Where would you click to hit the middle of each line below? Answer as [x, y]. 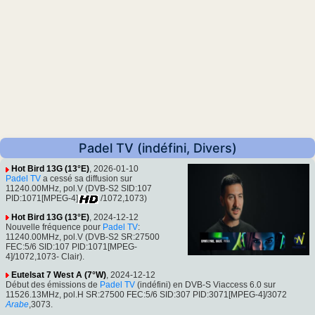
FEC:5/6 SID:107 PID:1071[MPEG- [71, 246]
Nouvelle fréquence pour [54, 227]
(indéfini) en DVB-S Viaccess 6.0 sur [205, 284]
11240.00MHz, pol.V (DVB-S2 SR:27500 [83, 237]
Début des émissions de [53, 284]
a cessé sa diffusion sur [86, 179]
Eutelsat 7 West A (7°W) [59, 275]
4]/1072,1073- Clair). [45, 256]
